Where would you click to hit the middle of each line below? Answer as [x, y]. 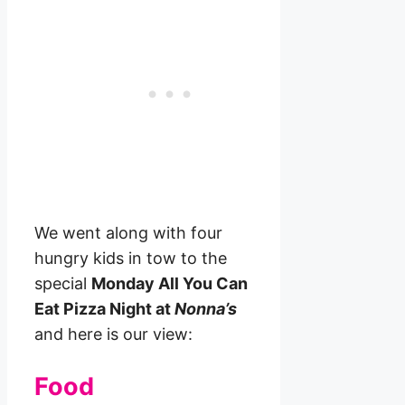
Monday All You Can [170, 284]
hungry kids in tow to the [131, 259]
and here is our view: [113, 334]
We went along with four [128, 233]
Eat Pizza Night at [104, 309]
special [63, 284]
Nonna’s [206, 309]
